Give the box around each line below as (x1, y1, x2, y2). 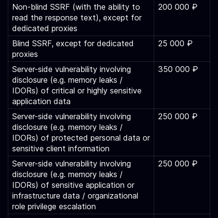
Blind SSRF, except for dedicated (12, 38, 134, 48)
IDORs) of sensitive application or (12, 180, 134, 190)
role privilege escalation (12, 201, 96, 211)
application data (12, 96, 71, 106)
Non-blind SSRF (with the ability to (12, 2, 140, 12)
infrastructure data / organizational (12, 191, 138, 200)
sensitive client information (12, 144, 109, 153)
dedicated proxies (12, 23, 77, 33)
